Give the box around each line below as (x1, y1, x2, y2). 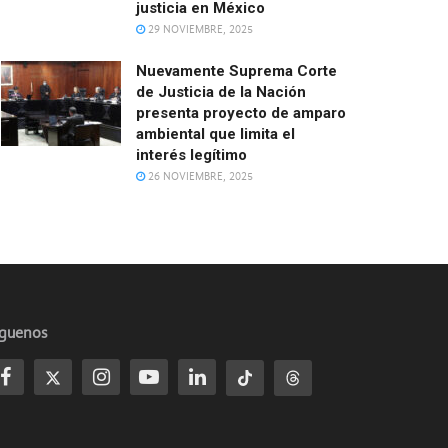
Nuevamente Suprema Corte (136, 61, 337, 80)
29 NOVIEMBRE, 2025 (145, 22, 253, 36)
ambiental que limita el (136, 124, 295, 143)
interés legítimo (136, 145, 247, 164)
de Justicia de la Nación (136, 82, 306, 101)
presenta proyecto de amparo (136, 103, 346, 122)
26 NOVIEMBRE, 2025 (145, 169, 253, 183)
